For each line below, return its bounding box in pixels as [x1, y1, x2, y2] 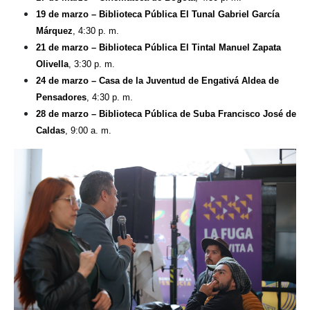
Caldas [36, 125, 65, 136]
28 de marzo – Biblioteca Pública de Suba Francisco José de [36, 109, 296, 120]
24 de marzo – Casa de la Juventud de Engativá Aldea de [36, 75, 279, 86]
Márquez [36, 26, 73, 37]
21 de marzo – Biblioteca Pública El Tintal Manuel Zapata [36, 42, 281, 53]
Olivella [36, 59, 69, 70]
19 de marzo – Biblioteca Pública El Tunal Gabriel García [36, 9, 280, 20]
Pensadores [36, 92, 86, 103]
